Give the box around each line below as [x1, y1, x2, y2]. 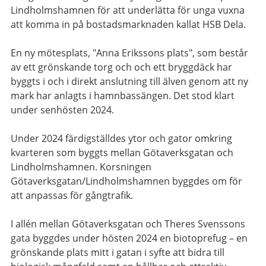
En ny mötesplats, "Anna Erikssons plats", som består [11, 46, 248, 59]
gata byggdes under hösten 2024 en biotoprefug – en [11, 231, 248, 245]
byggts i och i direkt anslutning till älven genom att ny [11, 74, 248, 88]
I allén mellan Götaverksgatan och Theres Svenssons [11, 217, 245, 230]
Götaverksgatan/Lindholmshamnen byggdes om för [11, 174, 242, 188]
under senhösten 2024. [11, 103, 114, 116]
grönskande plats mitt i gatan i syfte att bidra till [11, 245, 224, 259]
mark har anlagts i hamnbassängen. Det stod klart [11, 88, 235, 102]
